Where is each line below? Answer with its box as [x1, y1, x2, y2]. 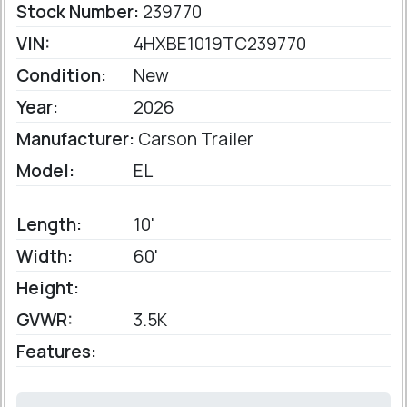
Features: [16, 339, 96, 363]
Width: [16, 243, 73, 268]
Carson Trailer [134, 126, 253, 151]
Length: [16, 212, 82, 236]
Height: [16, 275, 79, 300]
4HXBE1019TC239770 [130, 31, 306, 55]
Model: [16, 158, 74, 183]
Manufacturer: [16, 126, 134, 151]
